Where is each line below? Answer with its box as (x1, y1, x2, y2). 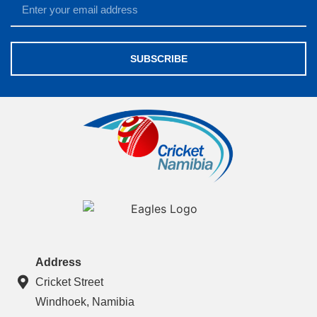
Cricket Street (35, 276, 103, 289)
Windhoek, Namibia (35, 296, 134, 309)
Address (35, 256, 81, 269)
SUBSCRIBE (129, 53, 188, 65)
